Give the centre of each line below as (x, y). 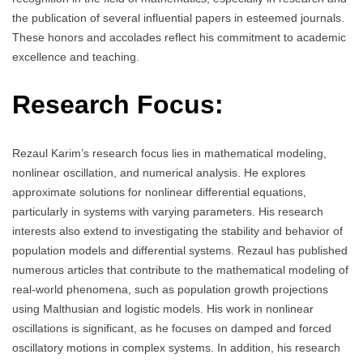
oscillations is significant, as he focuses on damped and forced (172, 328)
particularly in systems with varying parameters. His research (168, 211)
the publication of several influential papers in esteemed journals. (178, 18)
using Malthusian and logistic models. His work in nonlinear (163, 308)
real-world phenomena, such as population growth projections (170, 289)
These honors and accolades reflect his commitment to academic (179, 38)
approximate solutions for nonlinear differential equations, (159, 192)
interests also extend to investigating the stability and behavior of (177, 231)
